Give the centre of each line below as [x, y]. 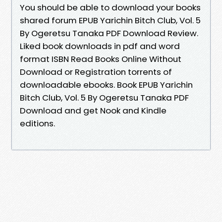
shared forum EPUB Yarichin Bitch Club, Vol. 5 [110, 20]
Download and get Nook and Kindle [93, 110]
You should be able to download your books [110, 7]
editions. [37, 123]
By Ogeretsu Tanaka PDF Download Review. [109, 33]
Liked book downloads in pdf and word [100, 46]
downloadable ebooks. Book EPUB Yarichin [106, 84]
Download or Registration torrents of [96, 72]
